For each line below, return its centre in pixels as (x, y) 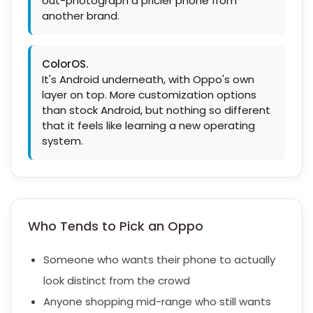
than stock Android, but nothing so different (156, 110)
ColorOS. (65, 64)
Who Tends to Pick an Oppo (116, 226)
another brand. (81, 16)
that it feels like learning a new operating (148, 125)
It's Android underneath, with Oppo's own (148, 79)
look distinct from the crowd (117, 281)
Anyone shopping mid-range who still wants (157, 301)
